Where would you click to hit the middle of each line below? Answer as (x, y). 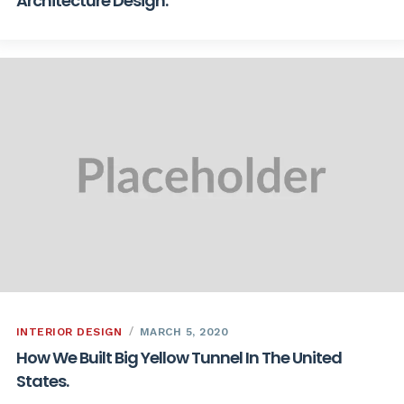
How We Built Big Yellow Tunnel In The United (179, 358)
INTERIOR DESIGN (69, 332)
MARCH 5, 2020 (184, 332)
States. (42, 381)
